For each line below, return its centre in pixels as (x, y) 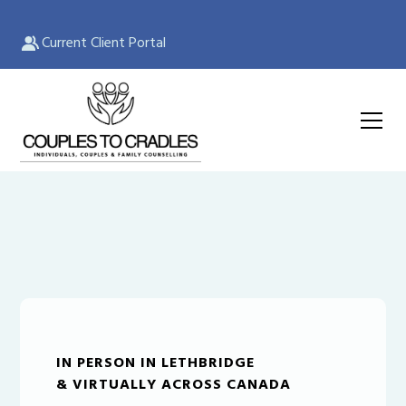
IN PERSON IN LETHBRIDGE (156, 364)
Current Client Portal (104, 43)
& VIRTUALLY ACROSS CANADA (174, 386)
